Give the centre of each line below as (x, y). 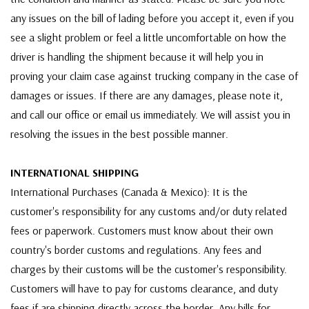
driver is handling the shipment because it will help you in (137, 57)
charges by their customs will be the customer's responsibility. (149, 269)
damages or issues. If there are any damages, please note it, (147, 96)
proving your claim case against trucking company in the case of (154, 76)
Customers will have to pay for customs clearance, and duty (144, 289)
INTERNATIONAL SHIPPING (74, 173)
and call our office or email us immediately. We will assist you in (150, 115)
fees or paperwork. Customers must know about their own (142, 231)
